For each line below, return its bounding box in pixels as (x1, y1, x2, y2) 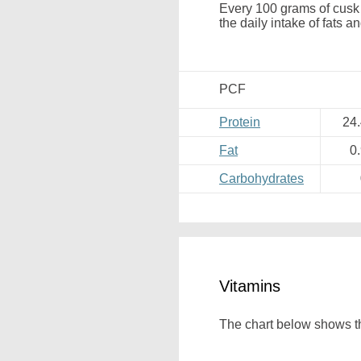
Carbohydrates (219, 172, 304, 185)
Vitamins (219, 277, 280, 295)
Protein (219, 115, 260, 129)
